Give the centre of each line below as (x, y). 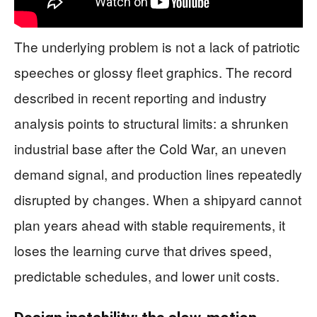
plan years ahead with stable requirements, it (150, 225)
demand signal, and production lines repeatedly (158, 174)
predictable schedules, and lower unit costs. (147, 276)
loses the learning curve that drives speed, (143, 250)
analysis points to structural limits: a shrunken (151, 123)
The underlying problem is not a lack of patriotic (157, 46)
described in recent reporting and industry (140, 97)
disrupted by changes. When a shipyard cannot (158, 199)
